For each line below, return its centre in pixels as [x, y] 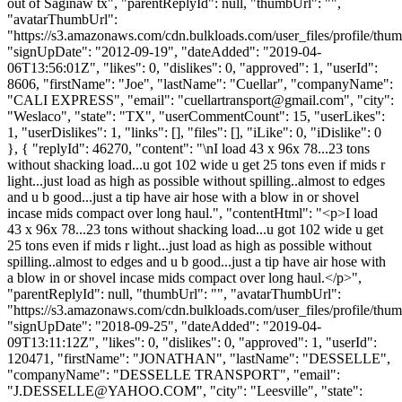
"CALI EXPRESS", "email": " [96, 100]
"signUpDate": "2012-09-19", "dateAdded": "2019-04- [164, 51]
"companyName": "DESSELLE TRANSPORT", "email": [174, 374]
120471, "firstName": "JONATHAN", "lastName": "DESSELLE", [199, 358]
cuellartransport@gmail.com [264, 100]
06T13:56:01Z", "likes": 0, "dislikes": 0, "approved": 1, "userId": [192, 67]
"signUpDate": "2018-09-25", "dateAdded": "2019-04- [164, 326]
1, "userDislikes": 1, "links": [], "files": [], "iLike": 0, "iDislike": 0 [194, 132]
